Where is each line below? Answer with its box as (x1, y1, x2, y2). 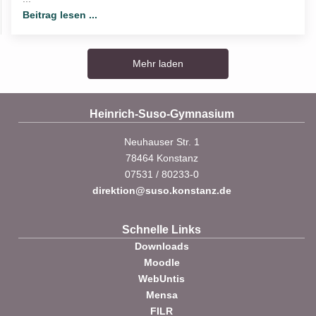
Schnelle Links (122, 224, 201, 236)
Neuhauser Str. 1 (123, 136, 200, 148)
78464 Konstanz (125, 152, 198, 164)
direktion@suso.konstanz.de (92, 185, 231, 197)
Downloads (134, 241, 189, 253)
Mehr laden (133, 58, 183, 70)
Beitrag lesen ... (23, 9, 98, 21)
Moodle (143, 257, 180, 269)
